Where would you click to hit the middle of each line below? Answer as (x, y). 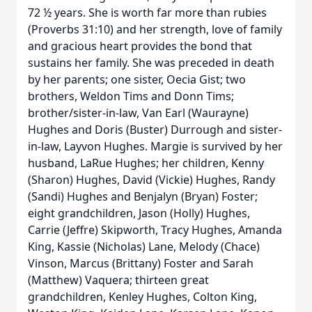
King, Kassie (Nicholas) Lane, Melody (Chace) (144, 247)
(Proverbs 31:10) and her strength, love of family (155, 29)
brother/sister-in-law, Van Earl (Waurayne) (138, 113)
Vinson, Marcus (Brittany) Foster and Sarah (141, 263)
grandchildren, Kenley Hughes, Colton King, (142, 297)
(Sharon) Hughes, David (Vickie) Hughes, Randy (151, 180)
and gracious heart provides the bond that (140, 46)
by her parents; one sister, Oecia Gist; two (137, 79)
